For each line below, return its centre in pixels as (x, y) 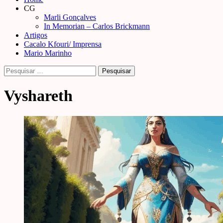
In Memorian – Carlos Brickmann (97, 26)
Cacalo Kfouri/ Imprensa (63, 44)
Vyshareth (38, 96)
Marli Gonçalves (70, 17)
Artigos (36, 35)
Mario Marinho (48, 53)
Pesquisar (18, 69)
